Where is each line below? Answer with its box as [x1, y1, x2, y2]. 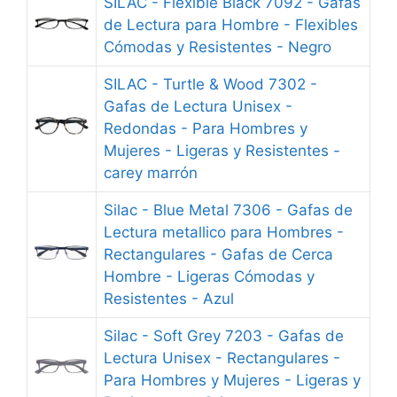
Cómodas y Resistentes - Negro [104, 38, 331, 56]
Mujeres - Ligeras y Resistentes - [104, 142, 340, 160]
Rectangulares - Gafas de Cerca [104, 245, 333, 263]
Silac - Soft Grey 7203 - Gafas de [104, 327, 344, 345]
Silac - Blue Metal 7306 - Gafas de [104, 201, 353, 219]
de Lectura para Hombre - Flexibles [104, 16, 358, 34]
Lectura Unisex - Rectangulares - [104, 349, 340, 367]
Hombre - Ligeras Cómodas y [104, 268, 315, 285]
